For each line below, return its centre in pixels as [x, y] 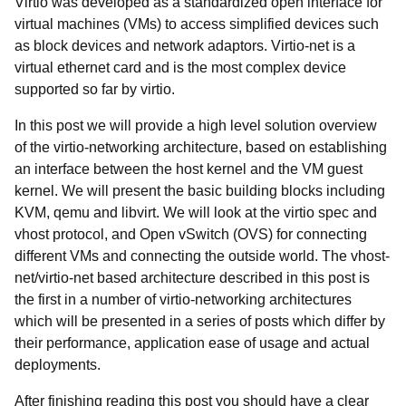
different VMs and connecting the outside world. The [183, 256]
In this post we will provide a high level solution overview [196, 126]
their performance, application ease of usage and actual [192, 343]
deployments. [61, 365]
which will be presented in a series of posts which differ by [200, 321]
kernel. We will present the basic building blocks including [200, 191]
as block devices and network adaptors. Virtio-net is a [185, 46]
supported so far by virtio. [97, 89]
